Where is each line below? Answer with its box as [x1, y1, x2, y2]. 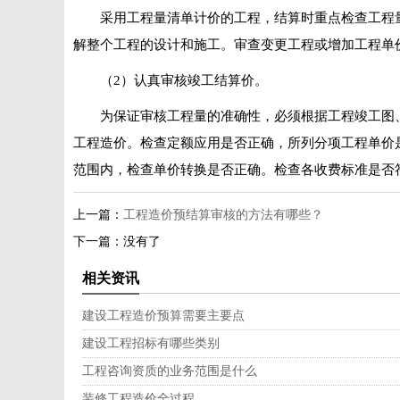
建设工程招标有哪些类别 [82, 337, 220, 350]
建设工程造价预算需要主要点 [82, 309, 245, 322]
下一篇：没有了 [73, 235, 161, 248]
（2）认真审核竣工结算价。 [100, 73, 268, 87]
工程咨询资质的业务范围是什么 [82, 364, 257, 378]
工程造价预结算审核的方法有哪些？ [123, 208, 323, 221]
